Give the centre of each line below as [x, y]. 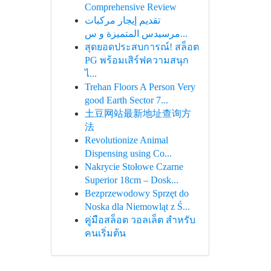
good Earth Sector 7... [126, 100]
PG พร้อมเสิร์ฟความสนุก [136, 60]
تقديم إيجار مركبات [122, 20]
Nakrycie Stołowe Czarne [134, 167]
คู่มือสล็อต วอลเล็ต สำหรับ [140, 220]
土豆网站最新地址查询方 [138, 113]
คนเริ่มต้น [105, 233]
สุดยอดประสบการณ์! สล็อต [142, 47]
